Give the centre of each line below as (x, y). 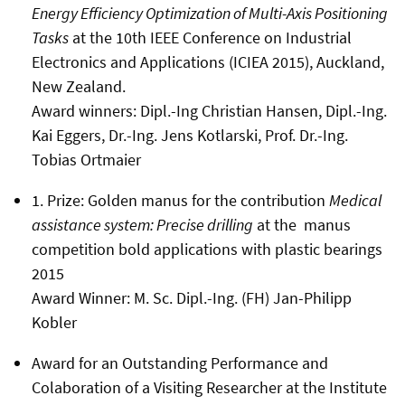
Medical (355, 200)
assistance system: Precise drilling (142, 224)
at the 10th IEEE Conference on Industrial (210, 37)
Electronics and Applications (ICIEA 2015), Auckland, (207, 61)
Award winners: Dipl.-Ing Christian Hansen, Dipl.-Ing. (209, 110)
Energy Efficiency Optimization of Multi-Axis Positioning (209, 13)
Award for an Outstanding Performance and (179, 363)
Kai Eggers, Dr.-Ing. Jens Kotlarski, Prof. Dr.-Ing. (189, 135)
